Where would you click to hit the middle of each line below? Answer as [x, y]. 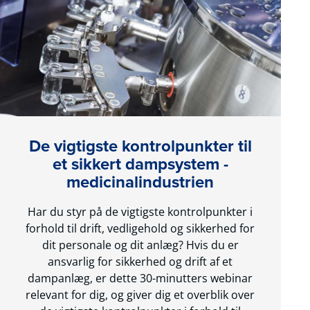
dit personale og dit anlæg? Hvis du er [140, 245]
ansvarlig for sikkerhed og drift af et [140, 261]
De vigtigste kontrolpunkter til [140, 146]
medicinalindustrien [140, 182]
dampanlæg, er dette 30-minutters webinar [140, 278]
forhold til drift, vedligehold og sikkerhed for [140, 228]
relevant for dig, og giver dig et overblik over [140, 294]
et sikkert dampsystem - [140, 164]
